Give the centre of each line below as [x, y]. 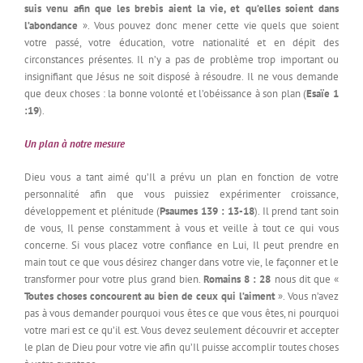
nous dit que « [305, 280]
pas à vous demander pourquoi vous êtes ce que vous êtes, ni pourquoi [181, 314]
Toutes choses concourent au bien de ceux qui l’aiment [150, 297]
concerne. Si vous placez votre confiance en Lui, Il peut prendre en [181, 246]
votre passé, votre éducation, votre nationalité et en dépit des [181, 43]
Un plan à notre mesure [75, 144]
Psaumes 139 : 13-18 [207, 211]
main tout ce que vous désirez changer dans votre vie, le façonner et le [181, 263]
